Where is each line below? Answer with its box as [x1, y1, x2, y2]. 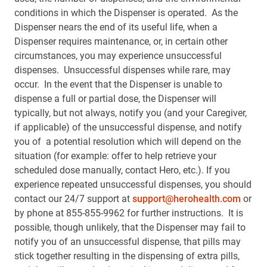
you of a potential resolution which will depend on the [14, 136, 241, 147]
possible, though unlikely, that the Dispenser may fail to [14, 222, 246, 233]
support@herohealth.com [132, 193, 241, 204]
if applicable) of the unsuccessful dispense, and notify [14, 122, 242, 133]
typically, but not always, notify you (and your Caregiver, [14, 107, 247, 119]
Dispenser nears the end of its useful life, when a [14, 21, 218, 33]
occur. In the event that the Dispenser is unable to [14, 79, 222, 90]
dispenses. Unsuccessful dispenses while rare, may [14, 64, 231, 76]
